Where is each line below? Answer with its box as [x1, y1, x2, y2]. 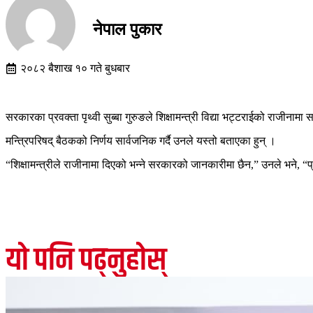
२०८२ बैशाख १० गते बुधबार [20, 62, 130, 74]
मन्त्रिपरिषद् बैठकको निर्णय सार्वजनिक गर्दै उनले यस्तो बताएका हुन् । [6, 135, 276, 147]
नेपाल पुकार [93, 20, 161, 39]
